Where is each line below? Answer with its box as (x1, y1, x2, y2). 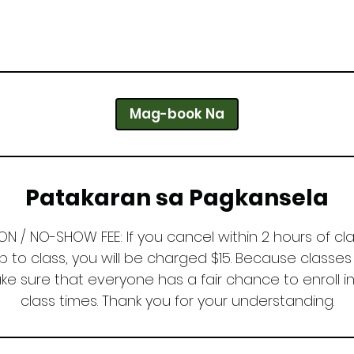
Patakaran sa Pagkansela (25, 183, 329, 213)
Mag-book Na (130, 104, 224, 123)
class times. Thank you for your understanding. (20, 291, 334, 311)
